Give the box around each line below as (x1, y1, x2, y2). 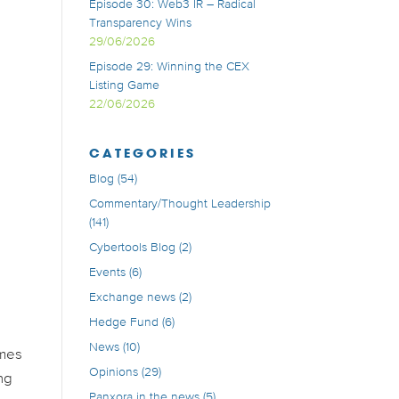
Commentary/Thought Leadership (88, 198, 271, 211)
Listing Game (88, 79, 159, 93)
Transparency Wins (88, 17, 191, 30)
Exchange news (88, 291, 175, 305)
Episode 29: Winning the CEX (88, 61, 249, 74)
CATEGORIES (88, 144, 196, 162)
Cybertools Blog (88, 241, 175, 255)
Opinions (88, 366, 138, 379)
